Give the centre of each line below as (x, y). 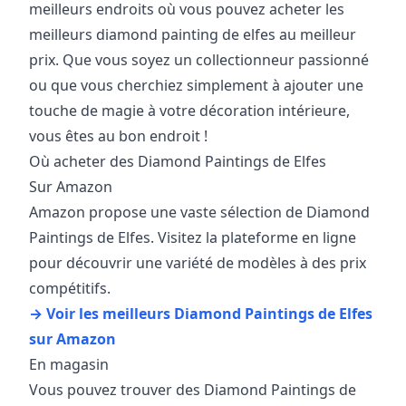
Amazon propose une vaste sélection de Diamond (199, 213)
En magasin (69, 365)
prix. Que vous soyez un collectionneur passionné (199, 60)
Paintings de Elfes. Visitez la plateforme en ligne (193, 238)
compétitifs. (70, 289)
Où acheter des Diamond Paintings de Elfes (178, 162)
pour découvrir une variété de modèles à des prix (198, 263)
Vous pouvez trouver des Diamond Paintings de (193, 390)
